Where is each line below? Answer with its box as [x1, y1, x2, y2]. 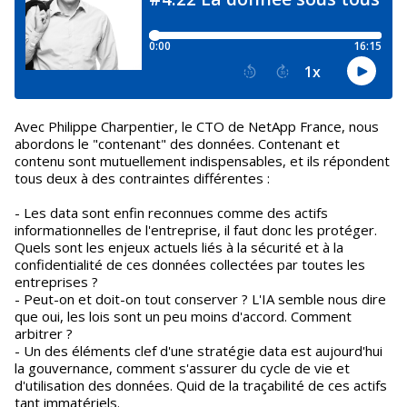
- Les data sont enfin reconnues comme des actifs [15, 203, 328, 222]
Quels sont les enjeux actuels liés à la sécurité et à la [15, 238, 343, 256]
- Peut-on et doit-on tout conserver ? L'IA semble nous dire [15, 290, 386, 308]
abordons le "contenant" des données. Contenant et [15, 134, 340, 153]
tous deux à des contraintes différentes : [15, 169, 270, 187]
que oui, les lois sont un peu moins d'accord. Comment [15, 307, 352, 325]
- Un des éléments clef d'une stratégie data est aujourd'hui [15, 342, 382, 360]
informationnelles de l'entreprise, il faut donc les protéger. [15, 221, 377, 239]
